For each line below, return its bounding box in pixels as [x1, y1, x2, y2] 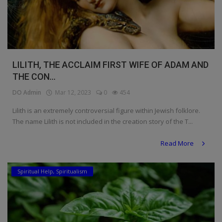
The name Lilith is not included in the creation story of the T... [12, 117, 193, 126]
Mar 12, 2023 [52, 88, 91, 97]
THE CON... [12, 71, 55, 82]
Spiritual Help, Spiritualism [17, 167, 87, 175]
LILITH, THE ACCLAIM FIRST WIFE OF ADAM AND [12, 59, 209, 70]
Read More [161, 139, 195, 148]
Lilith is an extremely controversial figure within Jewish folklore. [12, 106, 200, 115]
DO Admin [12, 88, 41, 97]
